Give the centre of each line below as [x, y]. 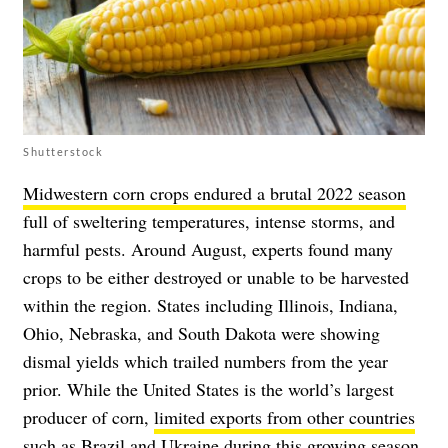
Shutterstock [63, 152]
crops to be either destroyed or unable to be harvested [216, 277]
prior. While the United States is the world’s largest [208, 389]
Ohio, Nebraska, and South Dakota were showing [201, 333]
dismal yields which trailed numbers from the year [205, 361]
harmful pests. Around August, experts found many [208, 249]
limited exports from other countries [284, 417]
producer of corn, [88, 417]
